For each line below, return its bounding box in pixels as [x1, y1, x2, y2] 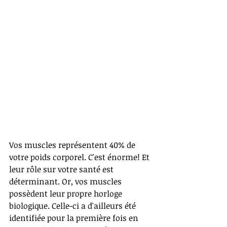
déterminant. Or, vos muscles [9, 176, 124, 187]
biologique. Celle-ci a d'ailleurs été [9, 200, 138, 212]
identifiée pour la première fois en [9, 212, 140, 224]
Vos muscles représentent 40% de [9, 139, 137, 151]
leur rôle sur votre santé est [9, 164, 116, 175]
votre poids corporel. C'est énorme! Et [9, 152, 152, 163]
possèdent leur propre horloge [9, 188, 124, 200]
